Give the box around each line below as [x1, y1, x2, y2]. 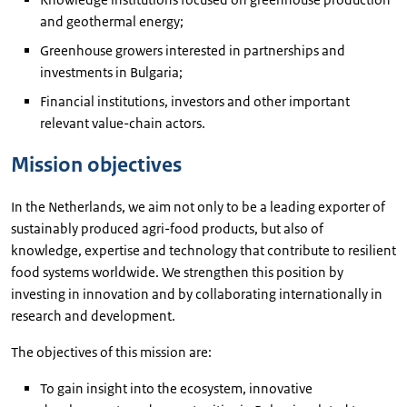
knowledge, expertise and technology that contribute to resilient [11, 241, 396, 259]
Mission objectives [11, 151, 182, 178]
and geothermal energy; [40, 12, 184, 30]
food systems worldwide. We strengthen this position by [11, 263, 343, 281]
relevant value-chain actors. [40, 114, 205, 132]
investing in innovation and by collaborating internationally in [11, 284, 382, 303]
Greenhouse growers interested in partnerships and [40, 41, 345, 59]
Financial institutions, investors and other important [40, 92, 350, 110]
